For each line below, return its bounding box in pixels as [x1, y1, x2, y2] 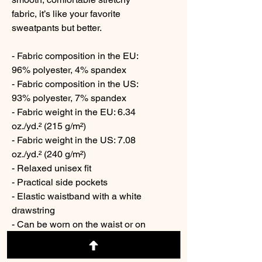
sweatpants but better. [12, 22, 102, 33]
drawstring [12, 205, 55, 216]
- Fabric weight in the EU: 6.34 [12, 106, 136, 118]
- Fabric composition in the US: [12, 78, 138, 89]
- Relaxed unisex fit [12, 163, 91, 174]
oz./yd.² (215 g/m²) [12, 120, 86, 132]
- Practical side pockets [12, 177, 108, 188]
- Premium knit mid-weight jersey [12, 247, 147, 258]
